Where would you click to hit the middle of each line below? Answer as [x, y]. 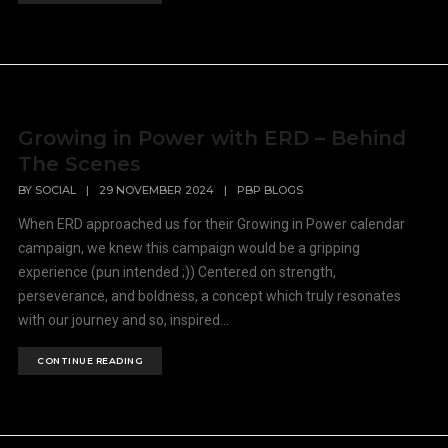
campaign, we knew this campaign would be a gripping [189, 248]
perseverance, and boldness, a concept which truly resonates [210, 296]
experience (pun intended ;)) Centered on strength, [177, 272]
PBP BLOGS [270, 190]
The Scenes [80, 164]
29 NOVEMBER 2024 [157, 190]
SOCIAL [56, 190]
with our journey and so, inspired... [124, 320]
